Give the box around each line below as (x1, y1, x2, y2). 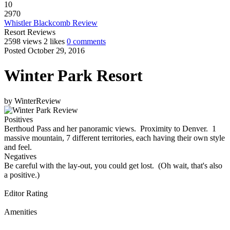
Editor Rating (4, 188, 48, 198)
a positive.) (4, 170, 40, 179)
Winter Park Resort (4, 66, 143, 85)
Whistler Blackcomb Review (4, 18, 98, 27)
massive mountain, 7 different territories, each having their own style (4, 133, 225, 142)
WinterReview (14, 96, 61, 105)
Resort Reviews (4, 28, 55, 36)
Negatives (4, 151, 36, 161)
